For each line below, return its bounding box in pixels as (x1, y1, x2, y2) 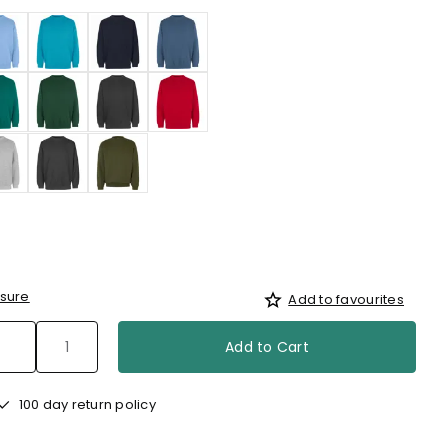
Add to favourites (288, 289, 404, 309)
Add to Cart (224, 337, 310, 357)
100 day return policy (15, 394, 157, 414)
